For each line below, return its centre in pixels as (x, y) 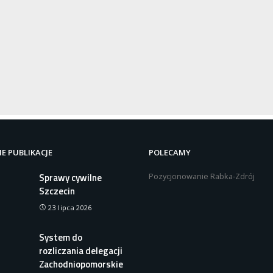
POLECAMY (170, 152)
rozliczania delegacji (81, 250)
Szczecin (57, 191)
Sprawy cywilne (70, 178)
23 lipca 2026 (70, 208)
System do (61, 237)
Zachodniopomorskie (81, 264)
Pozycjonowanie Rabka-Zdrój (202, 176)
